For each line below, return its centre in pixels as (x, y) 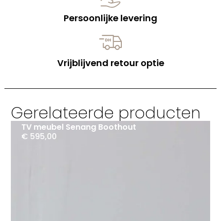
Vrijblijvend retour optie (110, 63)
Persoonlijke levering (110, 18)
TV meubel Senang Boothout (78, 127)
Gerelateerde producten (106, 113)
